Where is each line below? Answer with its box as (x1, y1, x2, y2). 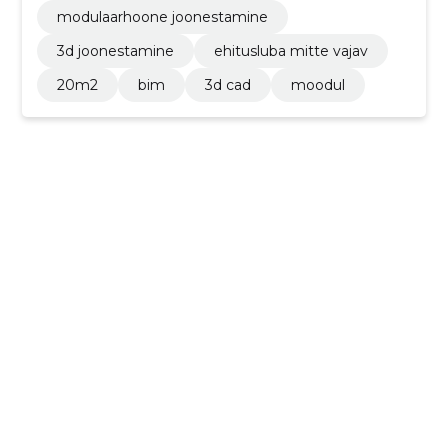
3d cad (204, 75, 251, 94)
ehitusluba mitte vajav (213, 41, 368, 60)
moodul (290, 75, 345, 94)
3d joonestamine (56, 41, 174, 60)
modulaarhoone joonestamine (56, 7, 268, 26)
